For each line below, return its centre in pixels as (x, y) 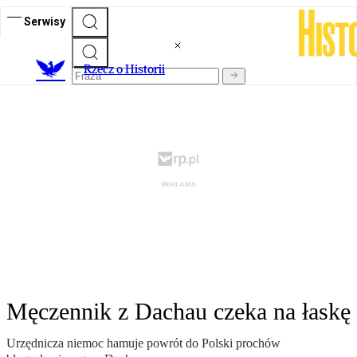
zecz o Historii (128, 69)
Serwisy (45, 21)
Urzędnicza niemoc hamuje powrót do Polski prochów (143, 343)
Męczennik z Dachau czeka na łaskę (178, 312)
